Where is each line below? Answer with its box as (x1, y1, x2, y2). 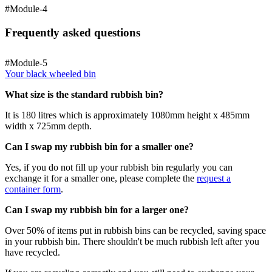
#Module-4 (5, 3, 47, 14)
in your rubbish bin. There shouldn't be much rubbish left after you (5, 236, 259, 246)
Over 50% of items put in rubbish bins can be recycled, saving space (5, 225, 266, 236)
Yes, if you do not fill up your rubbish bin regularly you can (5, 161, 233, 172)
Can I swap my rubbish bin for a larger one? (5, 204, 189, 215)
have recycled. (5, 246, 60, 257)
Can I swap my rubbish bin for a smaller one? (5, 141, 194, 152)
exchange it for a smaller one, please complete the (5, 172, 197, 183)
